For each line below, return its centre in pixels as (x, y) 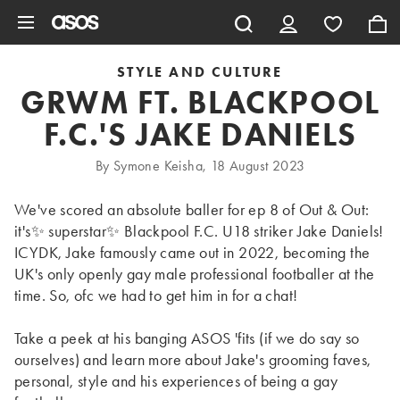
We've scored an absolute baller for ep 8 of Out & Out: (192, 209)
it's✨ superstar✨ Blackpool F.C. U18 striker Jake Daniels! (199, 231)
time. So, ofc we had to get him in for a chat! (156, 295)
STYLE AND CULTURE (200, 72)
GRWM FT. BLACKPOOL (200, 103)
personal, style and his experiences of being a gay (176, 381)
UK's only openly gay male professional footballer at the (195, 274)
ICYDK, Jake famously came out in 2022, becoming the (192, 252)
